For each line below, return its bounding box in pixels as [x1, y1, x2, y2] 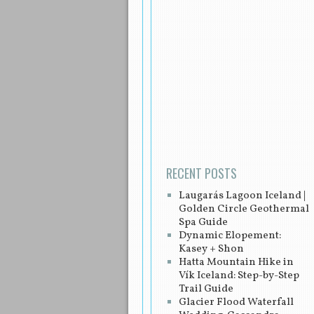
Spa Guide [179, 214, 228, 230]
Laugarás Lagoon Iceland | [179, 188, 306, 203]
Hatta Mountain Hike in [179, 254, 294, 270]
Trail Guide [179, 281, 233, 296]
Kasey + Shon [179, 241, 244, 257]
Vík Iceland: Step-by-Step [179, 268, 299, 283]
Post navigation [166, 100, 263, 120]
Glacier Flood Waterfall [179, 294, 294, 310]
